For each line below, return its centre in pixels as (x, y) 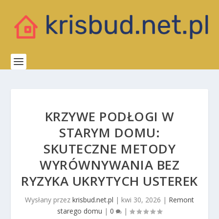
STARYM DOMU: (109, 132)
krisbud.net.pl (93, 200)
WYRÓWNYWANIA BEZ (109, 165)
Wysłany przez (49, 200)
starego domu (80, 211)
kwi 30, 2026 (141, 200)
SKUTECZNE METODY (109, 149)
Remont (181, 200)
